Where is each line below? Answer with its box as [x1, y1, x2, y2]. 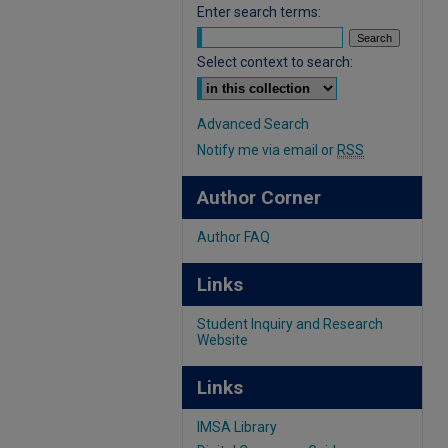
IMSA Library [197, 419, 277, 435]
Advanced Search [197, 116, 309, 132]
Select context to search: [197, 54, 353, 70]
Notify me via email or [197, 142, 337, 158]
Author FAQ [197, 229, 270, 245]
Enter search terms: [197, 4, 321, 20]
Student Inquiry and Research [197, 316, 383, 332]
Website [197, 332, 248, 348]
